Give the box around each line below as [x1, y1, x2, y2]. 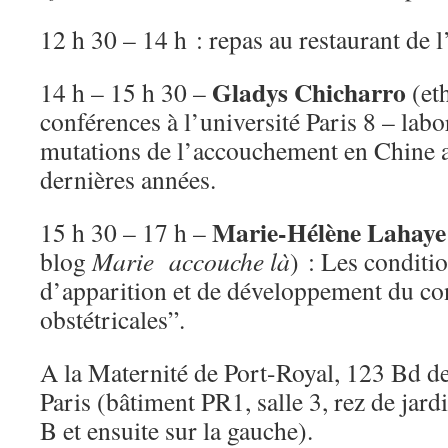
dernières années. [40, 162, 216, 196]
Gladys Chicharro [212, 73, 406, 111]
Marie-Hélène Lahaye [212, 213, 446, 251]
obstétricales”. [40, 302, 185, 336]
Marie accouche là [92, 244, 290, 278]
